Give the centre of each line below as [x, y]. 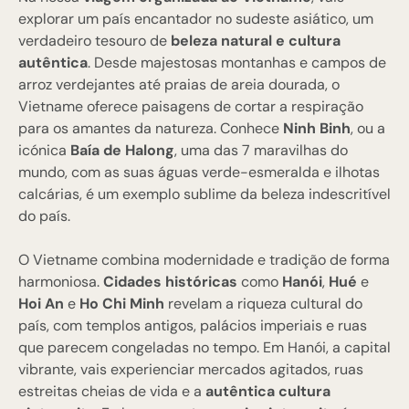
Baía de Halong [122, 150]
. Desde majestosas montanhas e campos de [237, 62]
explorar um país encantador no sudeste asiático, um [196, 18]
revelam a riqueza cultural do [263, 303]
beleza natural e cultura [256, 40]
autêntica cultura [268, 391]
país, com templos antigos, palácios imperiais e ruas [193, 325]
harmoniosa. [61, 281]
